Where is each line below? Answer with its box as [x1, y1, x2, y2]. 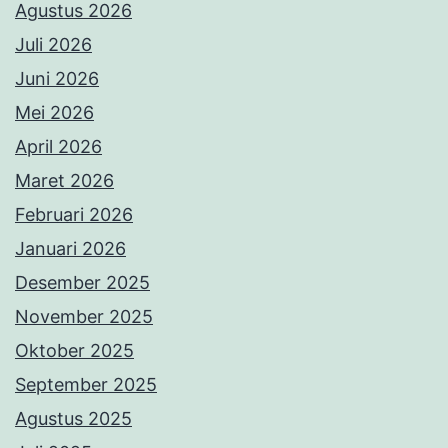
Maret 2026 [15, 169, 114, 191]
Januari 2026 [15, 237, 126, 259]
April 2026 [15, 135, 102, 157]
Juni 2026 [15, 67, 99, 89]
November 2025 [15, 305, 153, 327]
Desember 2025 [15, 271, 150, 293]
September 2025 [15, 373, 157, 395]
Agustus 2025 [15, 407, 132, 429]
